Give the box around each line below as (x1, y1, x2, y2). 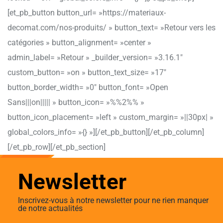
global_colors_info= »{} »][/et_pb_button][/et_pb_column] (7, 127, 204, 137)
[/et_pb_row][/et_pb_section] (7, 142, 106, 152)
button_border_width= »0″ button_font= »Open (7, 82, 168, 92)
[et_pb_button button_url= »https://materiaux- (7, 7, 166, 17)
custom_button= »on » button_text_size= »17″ (7, 67, 166, 77)
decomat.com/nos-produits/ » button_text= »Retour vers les (7, 22, 216, 32)
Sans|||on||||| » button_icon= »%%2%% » (7, 97, 144, 107)
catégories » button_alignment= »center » (7, 37, 151, 47)
